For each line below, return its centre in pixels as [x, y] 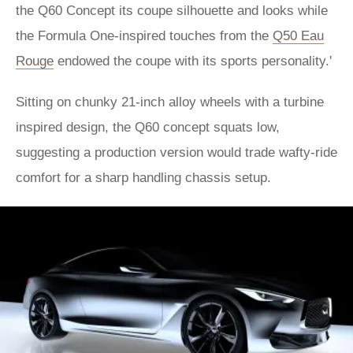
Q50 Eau [298, 36]
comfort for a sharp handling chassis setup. [143, 178]
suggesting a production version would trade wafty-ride [176, 152]
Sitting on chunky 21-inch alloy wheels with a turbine [170, 102]
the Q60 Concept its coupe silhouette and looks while [172, 11]
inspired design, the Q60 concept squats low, [148, 127]
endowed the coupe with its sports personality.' [193, 61]
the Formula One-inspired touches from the [144, 36]
